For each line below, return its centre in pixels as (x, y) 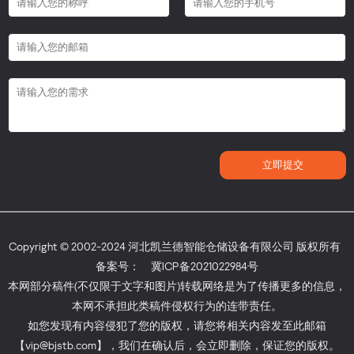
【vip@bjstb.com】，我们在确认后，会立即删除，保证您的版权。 (177, 345)
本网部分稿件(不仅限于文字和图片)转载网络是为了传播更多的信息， (177, 286)
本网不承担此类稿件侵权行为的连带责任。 (177, 305)
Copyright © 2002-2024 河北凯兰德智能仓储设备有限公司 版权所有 (177, 246)
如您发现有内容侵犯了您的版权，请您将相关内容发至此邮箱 (177, 325)
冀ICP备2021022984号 (205, 266)
